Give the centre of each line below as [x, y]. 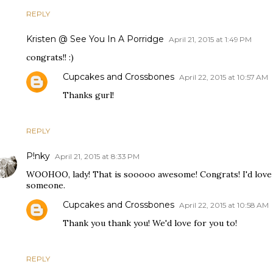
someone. [46, 186]
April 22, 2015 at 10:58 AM [224, 205]
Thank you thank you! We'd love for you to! [150, 223]
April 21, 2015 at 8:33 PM [97, 157]
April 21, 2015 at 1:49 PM [210, 40]
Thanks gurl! [88, 95]
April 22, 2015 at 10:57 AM [224, 77]
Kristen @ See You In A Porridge [95, 39]
